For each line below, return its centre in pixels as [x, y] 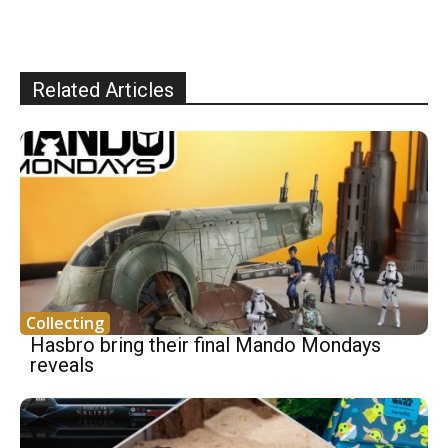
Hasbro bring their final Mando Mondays [205, 344]
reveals [62, 364]
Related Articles [103, 89]
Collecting [65, 322]
